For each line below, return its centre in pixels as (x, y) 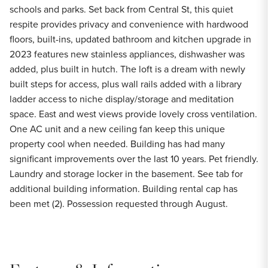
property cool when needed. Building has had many (117, 144)
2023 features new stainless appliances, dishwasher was (127, 54)
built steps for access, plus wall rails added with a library (126, 84)
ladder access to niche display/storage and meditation (122, 99)
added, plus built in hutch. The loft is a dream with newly (127, 69)
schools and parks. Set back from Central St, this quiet (121, 9)
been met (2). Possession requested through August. (119, 203)
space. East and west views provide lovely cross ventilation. (133, 114)
